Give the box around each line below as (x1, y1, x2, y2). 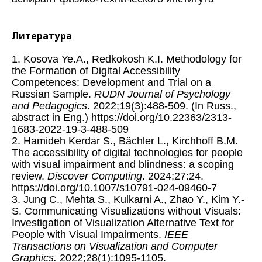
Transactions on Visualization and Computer (12, 240, 218, 253)
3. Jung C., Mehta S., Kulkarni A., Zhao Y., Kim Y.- (12, 194, 244, 206)
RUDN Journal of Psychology (94, 88, 230, 101)
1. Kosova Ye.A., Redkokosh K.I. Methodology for (12, 53, 242, 65)
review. (12, 170, 47, 182)
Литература (12, 29, 72, 43)
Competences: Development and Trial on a (12, 77, 211, 89)
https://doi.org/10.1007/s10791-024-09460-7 (12, 182, 217, 194)
